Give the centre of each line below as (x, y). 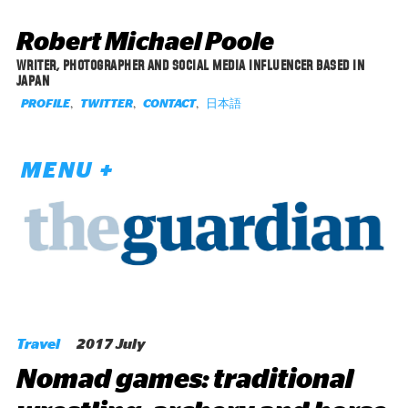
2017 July (109, 344)
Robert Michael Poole (145, 43)
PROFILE (45, 104)
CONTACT (169, 104)
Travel (38, 344)
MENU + (67, 171)
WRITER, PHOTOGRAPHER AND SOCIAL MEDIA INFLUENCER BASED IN (190, 66)
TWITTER (106, 104)
